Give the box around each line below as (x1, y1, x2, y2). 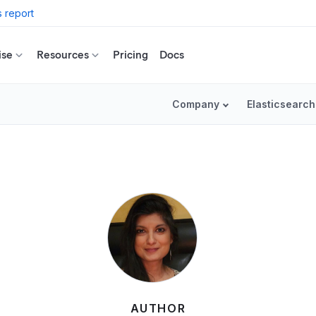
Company (172, 98, 219, 110)
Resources (37, 48, 89, 61)
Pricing (113, 48, 148, 61)
